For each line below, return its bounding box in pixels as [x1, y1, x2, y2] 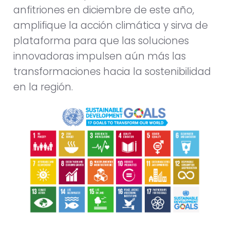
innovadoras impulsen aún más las [13, 49, 186, 63]
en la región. [13, 80, 73, 94]
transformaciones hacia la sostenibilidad [13, 64, 211, 79]
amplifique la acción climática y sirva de [13, 18, 208, 32]
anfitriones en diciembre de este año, [13, 3, 194, 17]
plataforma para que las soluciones [13, 33, 189, 48]
